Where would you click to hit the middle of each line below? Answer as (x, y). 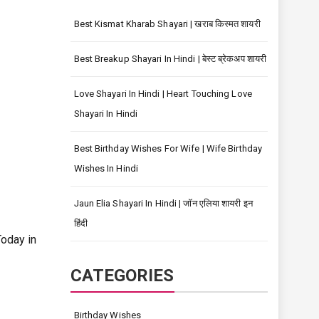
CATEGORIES (122, 276)
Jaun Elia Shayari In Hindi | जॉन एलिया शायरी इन (163, 203)
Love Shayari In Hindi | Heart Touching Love (163, 94)
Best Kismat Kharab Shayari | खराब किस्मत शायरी (167, 24)
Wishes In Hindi (106, 168)
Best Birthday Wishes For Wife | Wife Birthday (168, 148)
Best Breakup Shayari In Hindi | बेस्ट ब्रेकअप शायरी (170, 59)
